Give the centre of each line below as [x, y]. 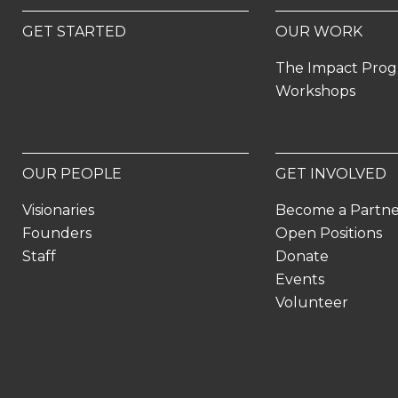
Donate [302, 256]
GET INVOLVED [331, 174]
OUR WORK [319, 32]
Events [300, 279]
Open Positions [329, 233]
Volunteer [312, 302]
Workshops [316, 91]
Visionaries [58, 210]
